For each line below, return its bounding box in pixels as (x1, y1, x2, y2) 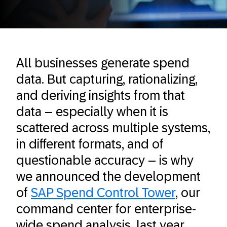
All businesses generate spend (16, 56, 190, 70)
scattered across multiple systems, (16, 121, 210, 135)
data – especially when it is (16, 104, 168, 119)
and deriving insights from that (16, 88, 185, 102)
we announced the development (16, 169, 201, 183)
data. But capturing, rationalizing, (16, 72, 198, 86)
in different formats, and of (16, 137, 164, 151)
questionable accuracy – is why (16, 153, 194, 167)
